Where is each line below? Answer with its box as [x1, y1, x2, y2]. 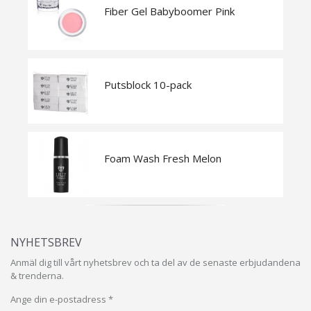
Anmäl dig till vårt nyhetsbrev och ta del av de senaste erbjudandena [10, 255, 301, 269]
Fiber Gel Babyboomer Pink [104, 3, 235, 18]
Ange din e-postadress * [10, 292, 113, 305]
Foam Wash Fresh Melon [104, 151, 221, 165]
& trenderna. [10, 269, 64, 282]
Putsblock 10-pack [104, 77, 192, 92]
